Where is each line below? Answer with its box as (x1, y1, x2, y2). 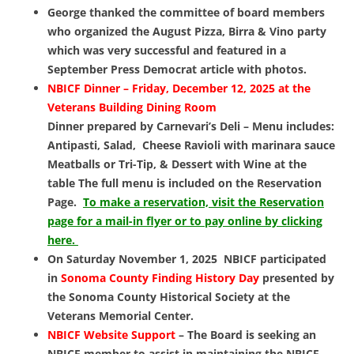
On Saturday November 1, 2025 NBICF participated (47, 251, 326, 267)
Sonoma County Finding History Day (61, 270, 259, 286)
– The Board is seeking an (175, 327, 316, 343)
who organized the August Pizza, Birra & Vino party (47, 24, 326, 40)
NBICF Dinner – (47, 81, 132, 96)
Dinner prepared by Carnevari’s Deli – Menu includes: (47, 119, 334, 134)
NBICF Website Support (47, 327, 175, 343)
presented (259, 270, 321, 286)
